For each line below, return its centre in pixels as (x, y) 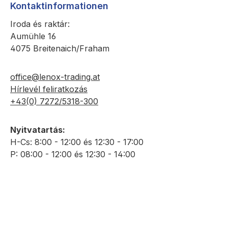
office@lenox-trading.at (55, 77)
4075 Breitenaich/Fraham (60, 48)
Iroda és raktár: (40, 24)
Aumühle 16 (33, 36)
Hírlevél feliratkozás (49, 89)
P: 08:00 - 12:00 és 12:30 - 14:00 (73, 154)
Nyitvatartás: (38, 130)
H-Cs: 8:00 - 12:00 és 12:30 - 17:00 (77, 142)
